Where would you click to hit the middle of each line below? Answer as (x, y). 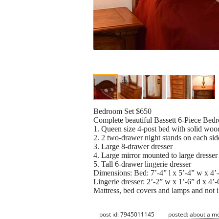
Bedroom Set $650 (122, 111)
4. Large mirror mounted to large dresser (155, 155)
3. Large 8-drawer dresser (133, 147)
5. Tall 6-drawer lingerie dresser (142, 164)
